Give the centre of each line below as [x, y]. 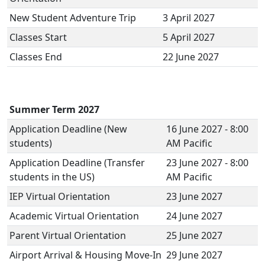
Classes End [38, 57]
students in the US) [52, 177]
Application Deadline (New [68, 129]
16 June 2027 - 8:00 [207, 129]
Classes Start [42, 37]
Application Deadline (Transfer [77, 163]
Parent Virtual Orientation [68, 235]
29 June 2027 [194, 255]
